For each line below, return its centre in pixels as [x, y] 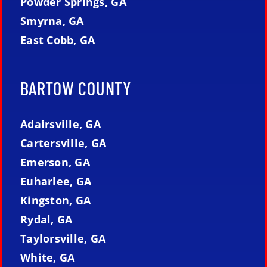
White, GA [47, 258]
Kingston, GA [55, 201]
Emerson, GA [55, 162]
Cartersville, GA [63, 143]
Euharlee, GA [56, 181]
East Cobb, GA [58, 40]
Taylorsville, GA [63, 239]
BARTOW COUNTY [76, 88]
